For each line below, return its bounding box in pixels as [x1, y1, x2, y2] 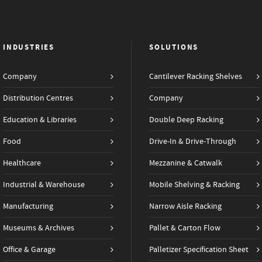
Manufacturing [3, 201, 53, 212]
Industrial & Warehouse [3, 180, 85, 190]
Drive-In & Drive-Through [149, 136, 236, 147]
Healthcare [3, 158, 41, 168]
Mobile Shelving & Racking [149, 180, 240, 190]
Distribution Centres [3, 93, 73, 104]
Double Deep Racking [149, 115, 223, 125]
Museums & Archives [3, 223, 74, 233]
